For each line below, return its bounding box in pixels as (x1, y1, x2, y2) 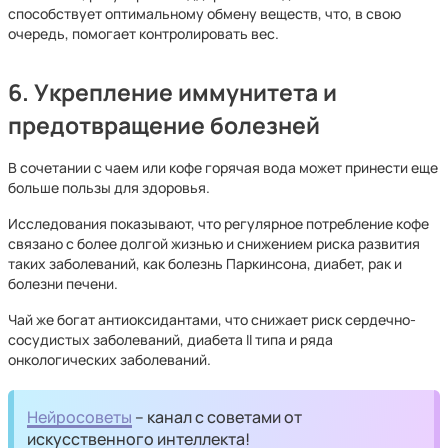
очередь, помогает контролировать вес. (8, 24, 279, 43)
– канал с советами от (132, 406, 303, 428)
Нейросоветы (27, 406, 133, 428)
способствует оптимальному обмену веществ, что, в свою (8, 4, 401, 23)
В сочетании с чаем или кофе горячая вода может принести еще (8, 158, 438, 177)
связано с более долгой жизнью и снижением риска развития (8, 234, 420, 253)
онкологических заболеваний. (8, 350, 211, 369)
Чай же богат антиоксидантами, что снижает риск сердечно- (8, 310, 416, 329)
